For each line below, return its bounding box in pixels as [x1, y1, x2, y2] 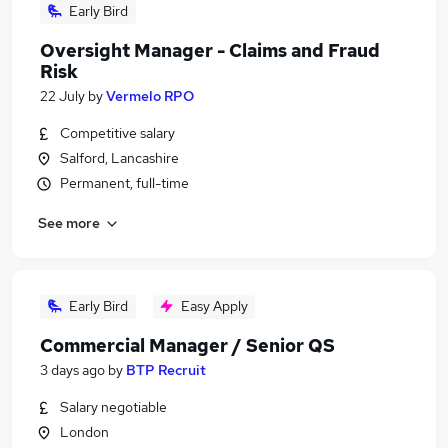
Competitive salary [60, 124, 175, 142]
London [60, 423, 109, 441]
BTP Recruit [126, 361, 206, 379]
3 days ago [40, 361, 105, 379]
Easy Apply [180, 297, 248, 315]
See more [38, 213, 100, 232]
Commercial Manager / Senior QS [40, 334, 335, 357]
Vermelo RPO [106, 87, 194, 105]
